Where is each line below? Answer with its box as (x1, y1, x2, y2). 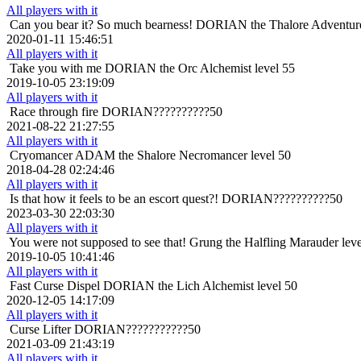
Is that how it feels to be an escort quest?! (10, 192, 218, 206)
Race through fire (10, 105, 98, 119)
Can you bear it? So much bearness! (10, 18, 193, 32)
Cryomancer (10, 148, 73, 163)
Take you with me (10, 61, 102, 76)
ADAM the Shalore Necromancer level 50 (75, 148, 291, 163)
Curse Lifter (10, 322, 71, 337)
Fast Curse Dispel (10, 279, 100, 293)
